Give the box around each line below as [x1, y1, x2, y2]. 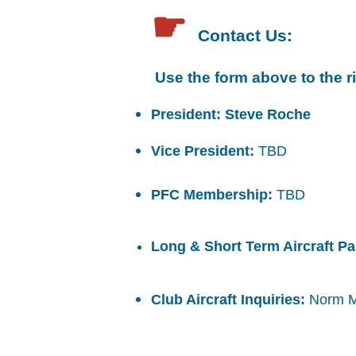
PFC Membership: [151, 187, 277, 203]
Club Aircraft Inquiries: [151, 292, 309, 308]
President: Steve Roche [151, 106, 311, 122]
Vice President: [151, 143, 254, 159]
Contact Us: [198, 26, 292, 44]
